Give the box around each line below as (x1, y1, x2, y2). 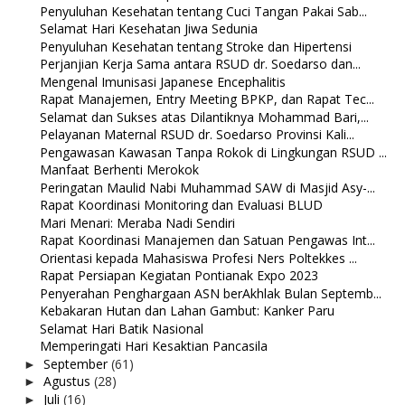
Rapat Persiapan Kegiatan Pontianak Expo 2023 (39, 267, 318, 285)
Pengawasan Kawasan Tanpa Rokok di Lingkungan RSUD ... (39, 143, 387, 161)
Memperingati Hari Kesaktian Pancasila (39, 337, 268, 355)
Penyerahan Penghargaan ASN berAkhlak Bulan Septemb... (39, 284, 381, 302)
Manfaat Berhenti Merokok (39, 161, 199, 179)
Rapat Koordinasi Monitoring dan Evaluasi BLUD (39, 196, 323, 214)
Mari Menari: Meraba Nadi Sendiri (39, 213, 235, 231)
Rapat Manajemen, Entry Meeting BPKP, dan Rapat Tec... (39, 90, 374, 108)
